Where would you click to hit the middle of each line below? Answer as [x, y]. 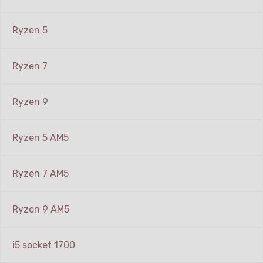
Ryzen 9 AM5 [41, 210]
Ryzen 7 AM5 [41, 174]
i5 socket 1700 [44, 245]
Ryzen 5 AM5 [41, 138]
